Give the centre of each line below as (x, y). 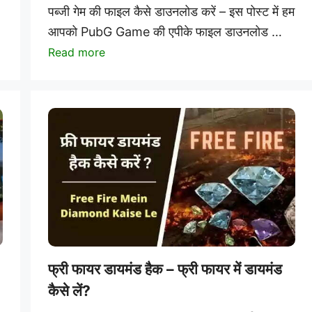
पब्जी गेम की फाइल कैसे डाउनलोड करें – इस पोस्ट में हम (171, 12)
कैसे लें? (69, 291)
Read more (77, 53)
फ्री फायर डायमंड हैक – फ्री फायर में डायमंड (165, 270)
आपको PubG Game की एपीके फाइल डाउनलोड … (165, 32)
